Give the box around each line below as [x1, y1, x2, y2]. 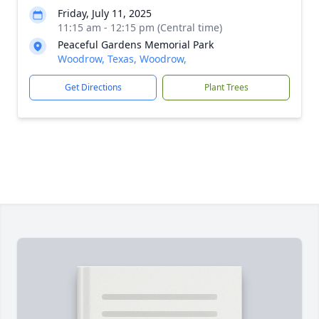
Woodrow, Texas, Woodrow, [58, 52, 187, 66]
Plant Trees [204, 81, 249, 93]
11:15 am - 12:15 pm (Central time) [58, 21, 222, 34]
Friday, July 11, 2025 [58, 6, 152, 20]
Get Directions [64, 81, 122, 93]
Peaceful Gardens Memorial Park [58, 38, 214, 51]
